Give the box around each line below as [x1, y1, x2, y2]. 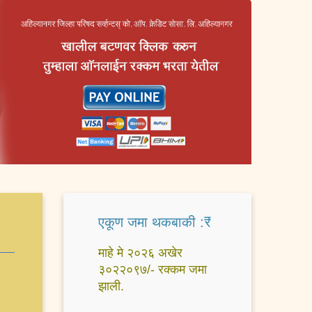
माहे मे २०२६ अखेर [98, 245, 182, 260]
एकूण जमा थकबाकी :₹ [98, 214, 211, 230]
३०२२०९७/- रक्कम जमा [98, 262, 207, 276]
